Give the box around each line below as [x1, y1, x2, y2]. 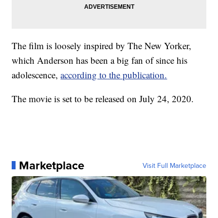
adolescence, [12, 68, 61, 81]
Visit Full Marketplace [142, 160, 206, 170]
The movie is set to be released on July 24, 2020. [12, 92, 194, 105]
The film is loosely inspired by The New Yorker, [12, 39, 192, 52]
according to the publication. [60, 68, 167, 81]
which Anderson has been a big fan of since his [12, 54, 188, 66]
